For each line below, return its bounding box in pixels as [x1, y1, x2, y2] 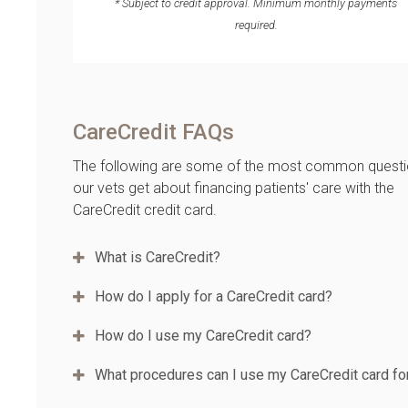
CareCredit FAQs [73, 119, 234, 145]
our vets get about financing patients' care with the [73, 179, 394, 197]
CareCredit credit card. [73, 201, 217, 219]
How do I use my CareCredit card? [95, 327, 311, 345]
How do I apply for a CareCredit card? [95, 288, 332, 306]
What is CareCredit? [95, 249, 220, 267]
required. [234, 18, 278, 32]
